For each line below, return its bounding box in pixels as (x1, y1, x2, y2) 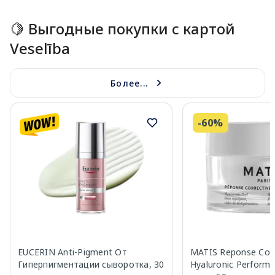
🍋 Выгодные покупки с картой (10, 18, 235, 39)
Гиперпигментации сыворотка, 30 (18, 258, 165, 271)
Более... (110, 77, 149, 89)
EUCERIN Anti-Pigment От (18, 246, 127, 258)
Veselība (10, 38, 70, 59)
